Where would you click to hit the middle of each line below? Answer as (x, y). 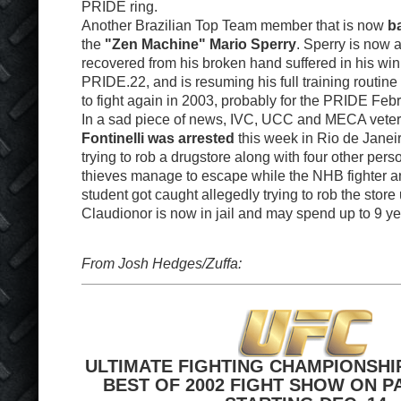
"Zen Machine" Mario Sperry (200, 44)
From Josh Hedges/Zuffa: (162, 263)
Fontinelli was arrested (158, 138)
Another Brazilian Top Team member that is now (235, 25)
